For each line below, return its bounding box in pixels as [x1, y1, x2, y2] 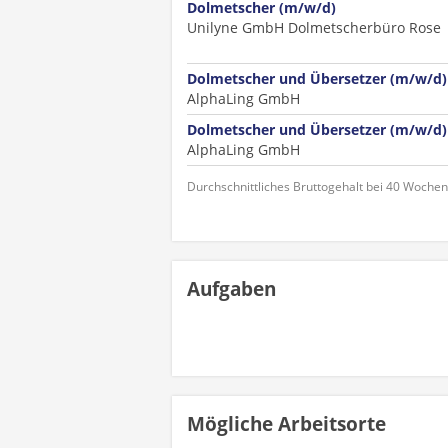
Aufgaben [187, 276, 276, 302]
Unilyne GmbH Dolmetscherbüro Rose [187, 18, 441, 37]
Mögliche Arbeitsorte [187, 411, 386, 437]
